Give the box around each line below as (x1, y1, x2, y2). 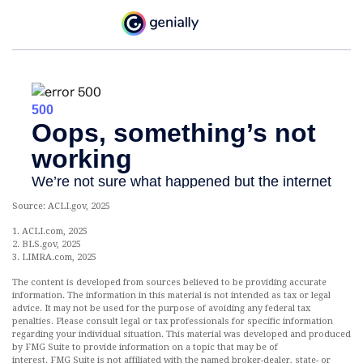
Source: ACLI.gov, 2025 (12, 201, 110, 212)
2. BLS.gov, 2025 (12, 239, 81, 250)
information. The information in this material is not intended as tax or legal (12, 290, 331, 301)
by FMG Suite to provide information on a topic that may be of (12, 342, 278, 353)
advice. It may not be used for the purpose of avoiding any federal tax (12, 303, 310, 314)
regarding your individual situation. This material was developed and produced (12, 329, 351, 340)
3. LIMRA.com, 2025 (12, 252, 96, 263)
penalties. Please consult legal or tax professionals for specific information (12, 316, 333, 327)
